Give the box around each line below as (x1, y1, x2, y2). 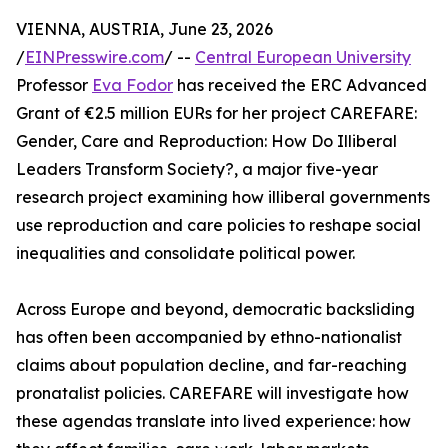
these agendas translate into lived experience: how (16, 411, 411, 431)
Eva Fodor (92, 75, 173, 95)
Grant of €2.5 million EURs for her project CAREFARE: (16, 103, 417, 123)
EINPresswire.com (25, 47, 164, 67)
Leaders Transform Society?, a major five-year (16, 159, 378, 179)
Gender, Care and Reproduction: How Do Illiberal (16, 131, 397, 151)
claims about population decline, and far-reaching (16, 355, 407, 375)
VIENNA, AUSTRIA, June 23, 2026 (16, 19, 273, 39)
